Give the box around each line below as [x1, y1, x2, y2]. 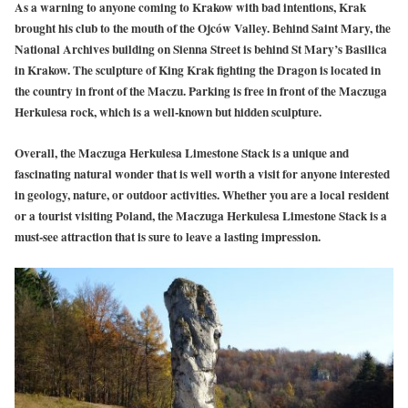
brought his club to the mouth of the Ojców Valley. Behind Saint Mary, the [15, 18, 391, 37]
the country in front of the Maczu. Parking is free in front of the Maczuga [15, 81, 387, 100]
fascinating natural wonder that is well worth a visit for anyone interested [15, 164, 390, 183]
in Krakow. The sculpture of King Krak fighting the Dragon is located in [15, 60, 381, 79]
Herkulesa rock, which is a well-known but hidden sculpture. [15, 102, 321, 121]
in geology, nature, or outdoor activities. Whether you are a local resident [15, 185, 389, 204]
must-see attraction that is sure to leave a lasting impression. [15, 227, 321, 246]
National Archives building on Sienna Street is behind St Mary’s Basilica [15, 39, 387, 58]
